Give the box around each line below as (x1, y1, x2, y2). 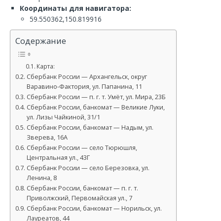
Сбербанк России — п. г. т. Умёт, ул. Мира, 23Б (26, 93, 166, 102)
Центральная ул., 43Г (26, 153, 90, 162)
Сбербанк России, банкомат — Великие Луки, (26, 103, 165, 112)
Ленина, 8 (26, 174, 57, 183)
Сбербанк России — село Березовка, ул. (26, 164, 149, 173)
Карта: (37, 62, 55, 71)
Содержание (15, 35, 66, 47)
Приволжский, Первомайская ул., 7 (26, 194, 132, 203)
